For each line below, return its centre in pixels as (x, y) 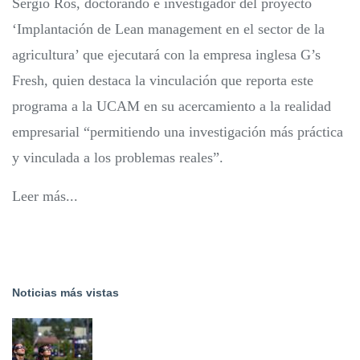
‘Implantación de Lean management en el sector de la (168, 29)
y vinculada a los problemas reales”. (118, 158)
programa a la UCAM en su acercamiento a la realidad (172, 106)
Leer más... (45, 196)
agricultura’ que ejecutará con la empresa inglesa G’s (166, 55)
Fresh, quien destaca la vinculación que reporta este (163, 81)
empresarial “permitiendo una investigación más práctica (178, 132)
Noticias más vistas (65, 293)
